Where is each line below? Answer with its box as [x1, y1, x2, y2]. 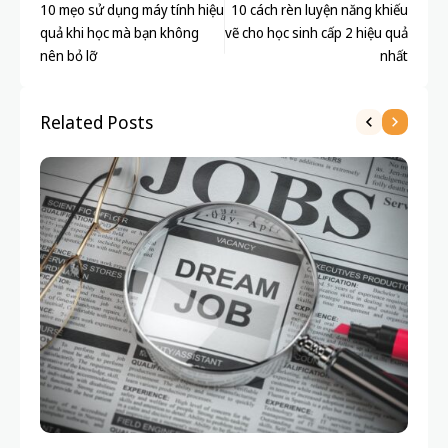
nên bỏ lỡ [40, 46, 97, 66]
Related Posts [40, 110, 153, 135]
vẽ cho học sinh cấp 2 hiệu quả [225, 23, 408, 43]
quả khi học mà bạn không [40, 23, 199, 43]
